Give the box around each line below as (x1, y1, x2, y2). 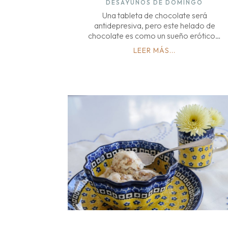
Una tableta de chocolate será (102, 10, 207, 21)
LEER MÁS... (133, 46, 176, 55)
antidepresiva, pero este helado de (94, 20, 215, 31)
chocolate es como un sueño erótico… (88, 31, 221, 41)
